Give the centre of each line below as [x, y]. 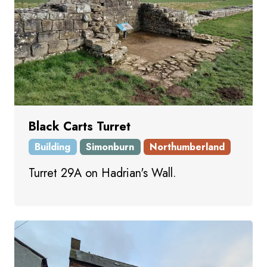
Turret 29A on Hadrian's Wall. [103, 173]
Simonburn [110, 147]
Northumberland [187, 147]
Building [53, 147]
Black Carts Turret [80, 126]
